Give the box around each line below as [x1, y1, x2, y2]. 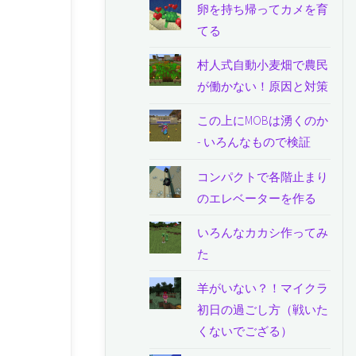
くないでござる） [197, 323, 293, 339]
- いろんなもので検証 [197, 134, 311, 150]
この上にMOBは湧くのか [197, 113, 329, 129]
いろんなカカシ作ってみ [197, 224, 329, 240]
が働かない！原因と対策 [197, 78, 329, 94]
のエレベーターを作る [197, 190, 317, 206]
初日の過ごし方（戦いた [197, 302, 329, 318]
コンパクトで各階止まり [197, 168, 329, 184]
